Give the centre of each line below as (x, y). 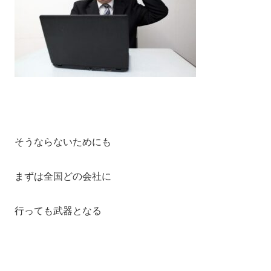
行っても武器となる (58, 211)
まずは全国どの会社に (63, 177)
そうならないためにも (63, 142)
